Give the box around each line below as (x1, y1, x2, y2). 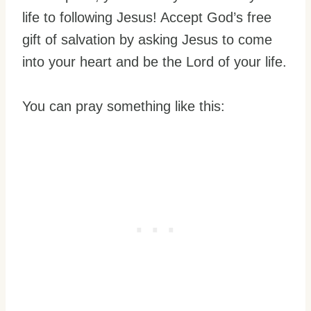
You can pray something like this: (22, 98, 225, 114)
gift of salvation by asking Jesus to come (22, 31, 272, 47)
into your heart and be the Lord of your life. (22, 53, 287, 69)
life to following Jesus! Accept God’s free (22, 9, 271, 25)
